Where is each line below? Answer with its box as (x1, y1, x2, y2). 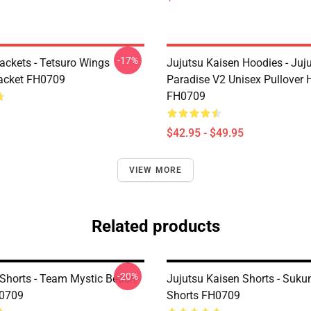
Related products (91, 217, 220, 236)
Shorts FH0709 (167, 289, 240, 302)
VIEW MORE (128, 165, 183, 175)
